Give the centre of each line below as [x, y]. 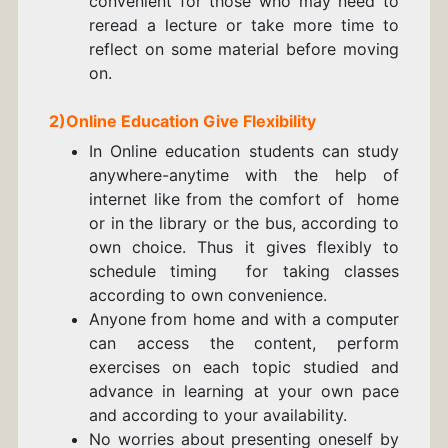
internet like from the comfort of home [244, 199]
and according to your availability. [217, 415]
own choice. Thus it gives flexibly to [244, 247]
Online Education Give [154, 121]
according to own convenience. [207, 295]
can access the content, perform [244, 343]
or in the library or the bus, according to [244, 223]
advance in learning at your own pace [244, 391]
